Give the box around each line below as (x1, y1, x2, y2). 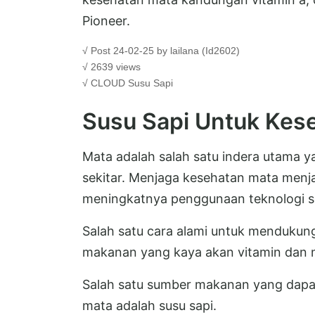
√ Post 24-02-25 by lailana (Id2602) (82, 45, 240, 57)
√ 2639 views (82, 61, 141, 73)
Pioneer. (82, 13, 130, 29)
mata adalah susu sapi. (82, 298, 217, 314)
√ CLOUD (82, 77, 128, 89)
